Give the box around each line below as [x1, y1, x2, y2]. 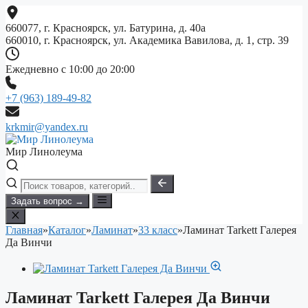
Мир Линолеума [5, 146, 82, 157]
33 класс [138, 223, 177, 236]
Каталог [48, 223, 86, 236]
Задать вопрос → [11, 196, 84, 207]
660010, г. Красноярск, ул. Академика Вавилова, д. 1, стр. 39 [5, 34, 289, 46]
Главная [5, 223, 43, 236]
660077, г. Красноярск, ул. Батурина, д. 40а [5, 22, 206, 34]
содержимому [5, 30, 69, 41]
